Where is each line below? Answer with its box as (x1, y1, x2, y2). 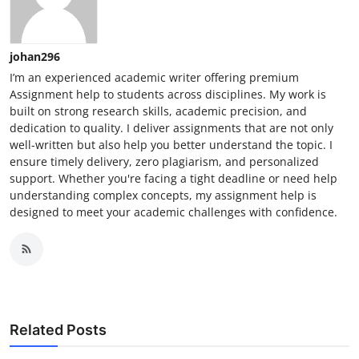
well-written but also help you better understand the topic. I (10, 136, 333, 152)
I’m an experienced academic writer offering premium (10, 69, 299, 85)
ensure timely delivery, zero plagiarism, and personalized (10, 153, 319, 169)
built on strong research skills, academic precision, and (10, 103, 307, 119)
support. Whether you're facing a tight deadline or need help (10, 170, 337, 186)
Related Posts (10, 321, 107, 338)
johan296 (10, 48, 60, 64)
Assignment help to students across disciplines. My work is (10, 86, 326, 102)
